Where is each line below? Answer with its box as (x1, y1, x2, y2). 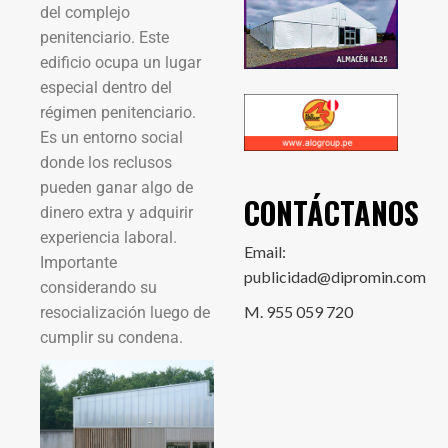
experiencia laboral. (40, 227, 177, 247)
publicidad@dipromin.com (244, 267, 426, 287)
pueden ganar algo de (40, 177, 193, 197)
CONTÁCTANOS (244, 190, 419, 236)
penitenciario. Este (40, 27, 169, 47)
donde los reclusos (40, 152, 172, 172)
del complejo (40, 2, 130, 22)
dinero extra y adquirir (40, 202, 193, 222)
